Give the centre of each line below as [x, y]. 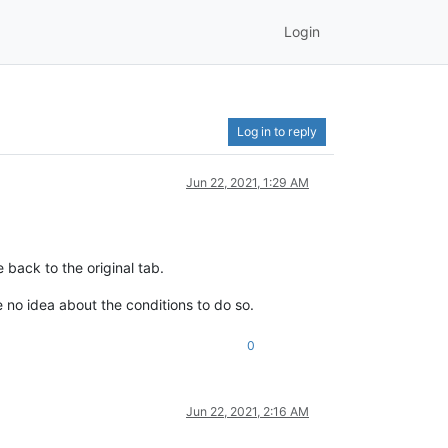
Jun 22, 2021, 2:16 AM [247, 411]
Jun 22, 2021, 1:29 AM [247, 182]
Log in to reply [277, 131]
